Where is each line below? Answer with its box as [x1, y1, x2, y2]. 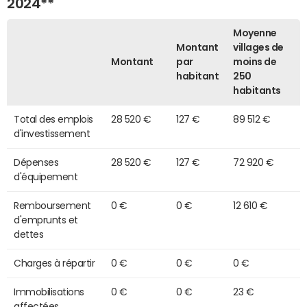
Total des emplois [14, 114, 93, 124]
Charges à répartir [14, 258, 95, 268]
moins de [233, 56, 277, 66]
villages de [233, 42, 284, 52]
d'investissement [14, 128, 90, 138]
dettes [14, 229, 44, 239]
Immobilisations [14, 286, 84, 297]
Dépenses [14, 157, 59, 167]
